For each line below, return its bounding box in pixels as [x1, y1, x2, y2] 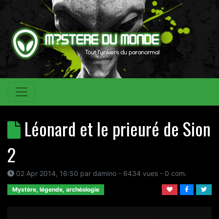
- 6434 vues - [116, 169, 165, 177]
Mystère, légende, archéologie [12, 186, 99, 193]
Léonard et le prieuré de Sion [24, 115, 211, 141]
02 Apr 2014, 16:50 [16, 169, 78, 177]
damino [93, 169, 116, 177]
